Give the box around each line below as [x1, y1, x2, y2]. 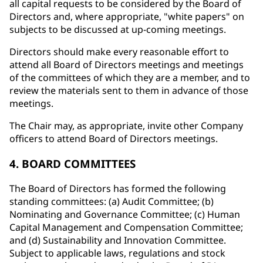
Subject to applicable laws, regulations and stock [9, 246, 225, 259]
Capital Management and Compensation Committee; [9, 220, 243, 234]
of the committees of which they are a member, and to [9, 71, 250, 85]
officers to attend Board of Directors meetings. [9, 132, 218, 146]
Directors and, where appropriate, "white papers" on [9, 10, 244, 23]
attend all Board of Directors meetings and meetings [9, 58, 244, 72]
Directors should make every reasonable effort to [9, 45, 229, 59]
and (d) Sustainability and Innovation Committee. [9, 233, 226, 247]
